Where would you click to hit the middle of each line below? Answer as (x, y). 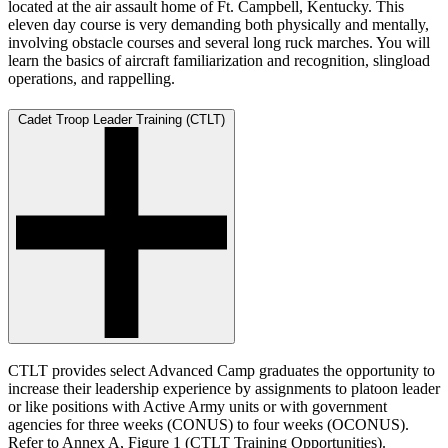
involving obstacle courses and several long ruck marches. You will (219, 43)
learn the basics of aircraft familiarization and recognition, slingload (219, 61)
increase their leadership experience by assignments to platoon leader (224, 389)
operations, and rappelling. (91, 79)
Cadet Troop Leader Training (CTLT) (121, 119)
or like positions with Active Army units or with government (197, 407)
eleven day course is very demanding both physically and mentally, (218, 25)
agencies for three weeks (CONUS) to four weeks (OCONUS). (208, 425)
